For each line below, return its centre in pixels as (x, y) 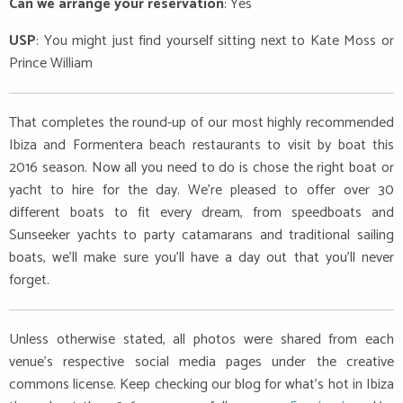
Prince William (51, 63)
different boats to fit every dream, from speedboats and (201, 212)
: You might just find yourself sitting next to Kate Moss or (215, 40)
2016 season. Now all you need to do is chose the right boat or (201, 167)
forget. (29, 280)
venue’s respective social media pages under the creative (201, 362)
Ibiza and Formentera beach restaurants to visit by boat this (201, 145)
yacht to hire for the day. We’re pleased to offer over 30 (201, 190)
